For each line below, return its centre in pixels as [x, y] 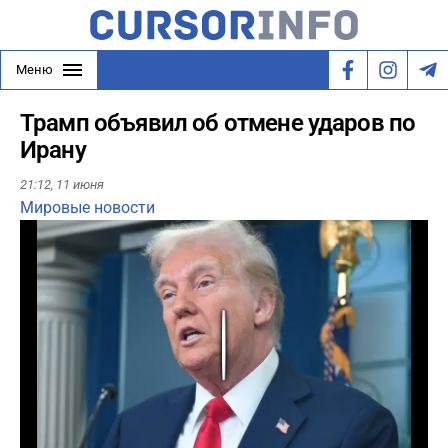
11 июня [80, 185]
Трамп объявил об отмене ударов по [218, 123]
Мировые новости [87, 208]
